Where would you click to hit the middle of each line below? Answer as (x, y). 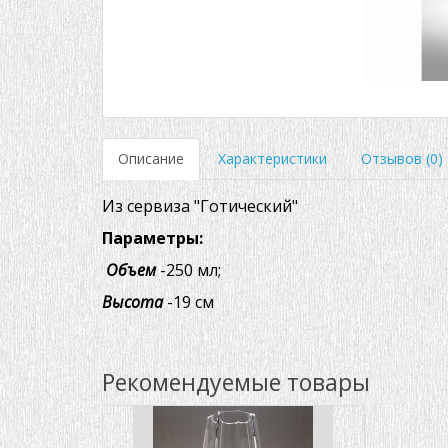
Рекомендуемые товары (236, 381)
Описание (151, 158)
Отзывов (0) (402, 158)
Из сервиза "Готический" (200, 205)
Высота (134, 301)
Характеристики (272, 158)
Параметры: (152, 237)
